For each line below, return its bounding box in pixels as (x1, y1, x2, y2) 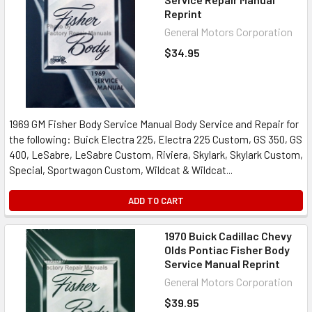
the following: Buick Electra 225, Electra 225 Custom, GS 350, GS (9, 133, 302, 146)
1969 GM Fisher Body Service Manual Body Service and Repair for (9, 118, 299, 130)
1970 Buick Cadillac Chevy (164, 229, 292, 242)
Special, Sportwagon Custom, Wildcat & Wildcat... (9, 164, 233, 176)
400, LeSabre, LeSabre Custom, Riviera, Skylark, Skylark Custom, (9, 148, 303, 161)
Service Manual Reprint (164, 257, 280, 270)
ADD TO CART (128, 195, 184, 206)
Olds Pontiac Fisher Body (164, 243, 290, 256)
